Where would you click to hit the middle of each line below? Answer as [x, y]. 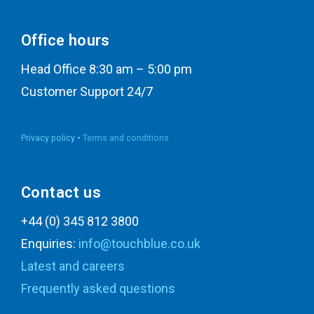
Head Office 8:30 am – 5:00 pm [107, 69]
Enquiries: [50, 244]
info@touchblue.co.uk [139, 244]
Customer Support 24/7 [87, 92]
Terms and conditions [126, 138]
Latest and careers [73, 266]
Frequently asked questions [98, 289]
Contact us [61, 193]
